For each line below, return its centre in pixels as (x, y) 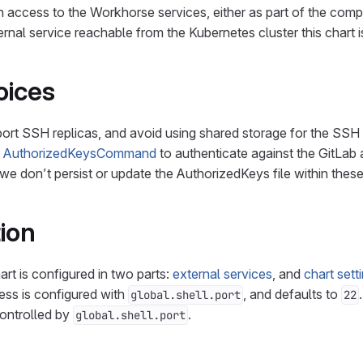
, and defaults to (292, 294)
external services (222, 274)
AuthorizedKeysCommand (80, 153)
